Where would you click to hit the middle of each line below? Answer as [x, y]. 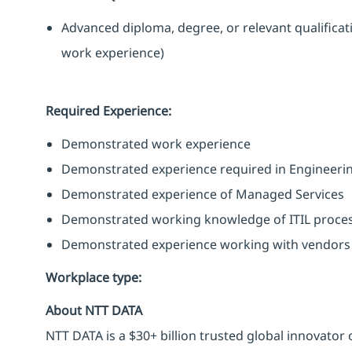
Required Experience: [108, 110]
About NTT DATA [94, 310]
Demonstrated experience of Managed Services [203, 194]
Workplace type [92, 277]
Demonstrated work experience [156, 143]
